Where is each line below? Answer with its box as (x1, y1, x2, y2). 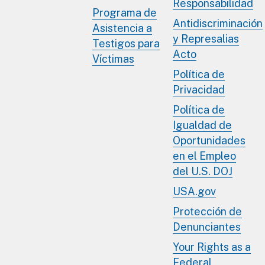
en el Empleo (173, 150, 236, 163)
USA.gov (173, 185, 216, 198)
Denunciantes (173, 221, 241, 234)
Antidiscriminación (173, 17, 263, 30)
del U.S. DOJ (173, 165, 232, 178)
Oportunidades (173, 134, 245, 147)
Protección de (173, 205, 242, 218)
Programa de (92, 7, 157, 20)
